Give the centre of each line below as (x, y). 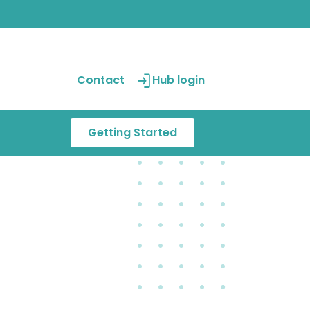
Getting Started (133, 133)
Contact (100, 80)
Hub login (178, 80)
